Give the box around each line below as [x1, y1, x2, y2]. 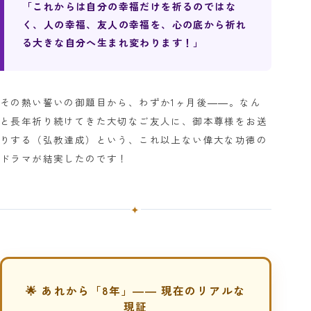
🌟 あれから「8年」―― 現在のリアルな [26, 282, 246, 298]
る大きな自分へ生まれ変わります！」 [22, 35, 204, 49]
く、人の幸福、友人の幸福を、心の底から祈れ [22, 17, 247, 31]
